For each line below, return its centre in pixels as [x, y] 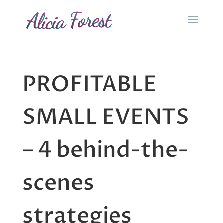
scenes [58, 183]
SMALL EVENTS [106, 117]
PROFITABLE [89, 84]
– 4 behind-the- [105, 150]
